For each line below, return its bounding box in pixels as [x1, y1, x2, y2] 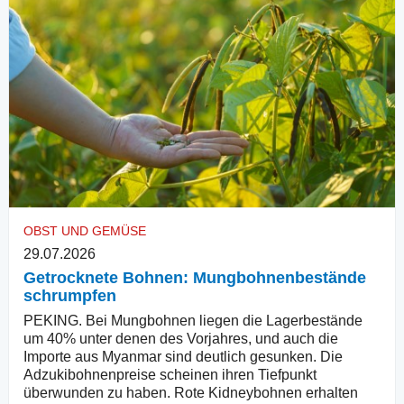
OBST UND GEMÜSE [23, 224, 146, 239]
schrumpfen [23, 287, 116, 306]
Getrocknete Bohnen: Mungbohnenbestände [23, 269, 366, 288]
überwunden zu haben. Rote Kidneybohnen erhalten [23, 385, 358, 401]
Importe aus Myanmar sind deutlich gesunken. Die [23, 349, 343, 365]
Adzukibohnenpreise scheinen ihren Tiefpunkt [23, 367, 317, 383]
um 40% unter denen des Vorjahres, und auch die [23, 331, 338, 347]
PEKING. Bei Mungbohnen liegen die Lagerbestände [23, 313, 363, 329]
